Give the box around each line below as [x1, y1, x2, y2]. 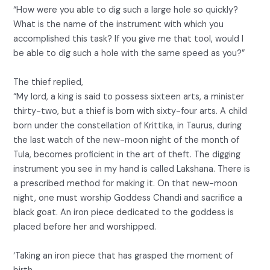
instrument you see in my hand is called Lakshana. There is [13, 163, 251, 175]
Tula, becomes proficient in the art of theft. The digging [13, 149, 241, 161]
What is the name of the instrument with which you [13, 19, 224, 31]
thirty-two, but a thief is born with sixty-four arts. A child [13, 105, 248, 118]
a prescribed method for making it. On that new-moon [13, 178, 238, 190]
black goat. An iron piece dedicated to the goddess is [13, 207, 234, 219]
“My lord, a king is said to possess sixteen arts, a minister [13, 91, 245, 103]
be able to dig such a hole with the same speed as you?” [13, 48, 245, 60]
